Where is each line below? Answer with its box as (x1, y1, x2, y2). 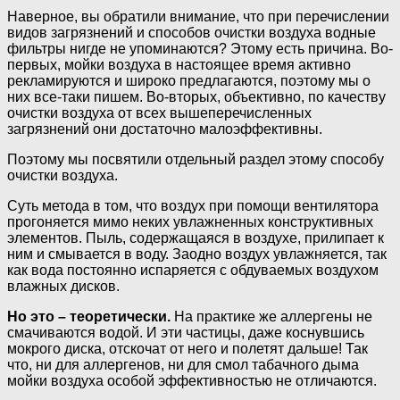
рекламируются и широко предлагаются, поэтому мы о (7, 72, 371, 88)
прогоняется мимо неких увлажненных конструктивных (7, 213, 373, 229)
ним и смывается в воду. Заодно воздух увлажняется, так (7, 246, 387, 262)
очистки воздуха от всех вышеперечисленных (7, 104, 312, 121)
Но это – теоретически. (7, 308, 171, 324)
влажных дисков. (7, 278, 120, 294)
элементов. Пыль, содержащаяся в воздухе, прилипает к (7, 229, 384, 246)
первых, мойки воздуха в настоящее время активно (7, 56, 351, 72)
